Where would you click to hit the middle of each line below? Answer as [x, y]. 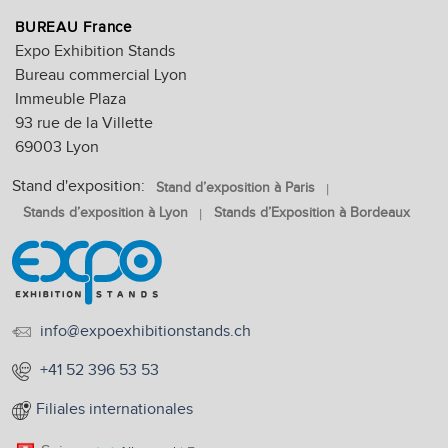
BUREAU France [73, 27]
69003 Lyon [57, 147]
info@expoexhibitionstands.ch [145, 331]
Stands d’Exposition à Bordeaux [312, 212]
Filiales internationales [114, 410]
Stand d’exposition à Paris [235, 187]
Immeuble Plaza [70, 99]
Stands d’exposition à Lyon [105, 212]
